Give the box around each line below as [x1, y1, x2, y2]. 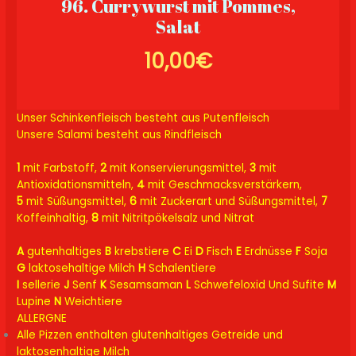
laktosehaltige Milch [25, 260, 139, 276]
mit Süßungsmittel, [23, 193, 130, 209]
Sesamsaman [106, 277, 187, 292]
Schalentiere [145, 260, 217, 276]
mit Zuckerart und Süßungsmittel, [137, 193, 322, 209]
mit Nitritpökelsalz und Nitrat [99, 210, 255, 226]
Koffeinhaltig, [17, 210, 92, 226]
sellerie [19, 277, 64, 292]
